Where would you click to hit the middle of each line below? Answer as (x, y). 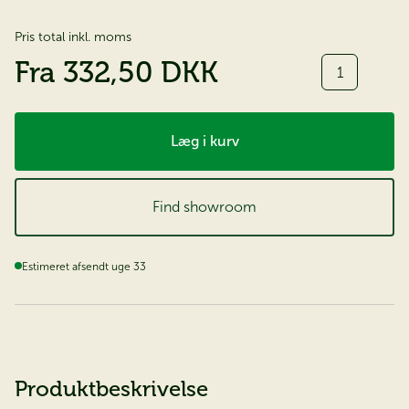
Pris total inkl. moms (73, 37)
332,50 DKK (141, 73)
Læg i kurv (204, 142)
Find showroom (204, 207)
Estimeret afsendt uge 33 (84, 267)
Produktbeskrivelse (111, 389)
